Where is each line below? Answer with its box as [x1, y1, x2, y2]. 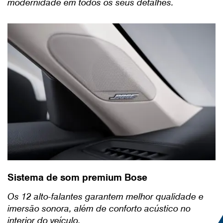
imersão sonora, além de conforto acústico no [7, 203, 191, 214]
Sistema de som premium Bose [7, 172, 147, 183]
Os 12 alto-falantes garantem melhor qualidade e [7, 191, 204, 202]
